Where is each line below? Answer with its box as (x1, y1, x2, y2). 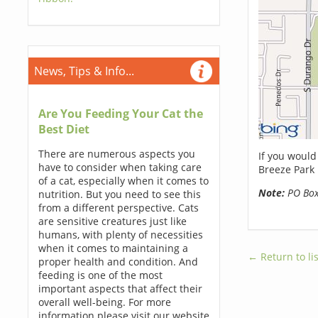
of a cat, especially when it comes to (38, 174, 209, 187)
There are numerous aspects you (38, 147, 195, 160)
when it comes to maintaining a (38, 241, 188, 255)
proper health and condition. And (38, 255, 198, 268)
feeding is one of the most (38, 268, 163, 282)
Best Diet (38, 121, 89, 137)
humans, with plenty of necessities (38, 228, 203, 241)
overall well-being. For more (38, 295, 171, 309)
